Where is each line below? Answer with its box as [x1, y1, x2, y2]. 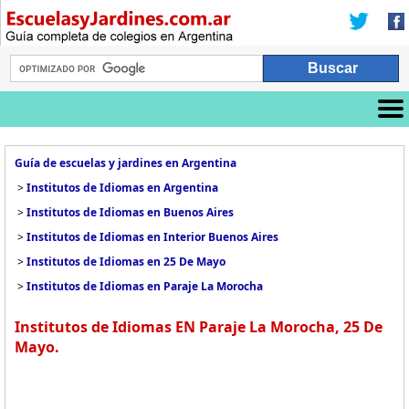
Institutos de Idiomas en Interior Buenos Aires [26, 229, 278, 245]
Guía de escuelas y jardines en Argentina [15, 155, 236, 171]
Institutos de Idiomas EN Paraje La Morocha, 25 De [15, 317, 383, 337]
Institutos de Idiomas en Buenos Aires [26, 204, 234, 220]
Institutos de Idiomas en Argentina [26, 180, 218, 195]
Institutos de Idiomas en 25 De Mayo [26, 254, 225, 269]
